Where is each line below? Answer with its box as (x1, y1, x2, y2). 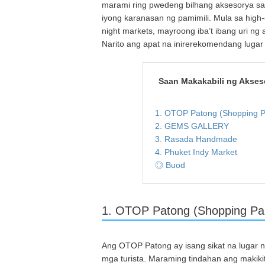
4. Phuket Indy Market (154, 147, 237, 157)
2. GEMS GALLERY (154, 121, 229, 131)
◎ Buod (154, 160, 185, 170)
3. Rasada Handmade (154, 134, 237, 144)
